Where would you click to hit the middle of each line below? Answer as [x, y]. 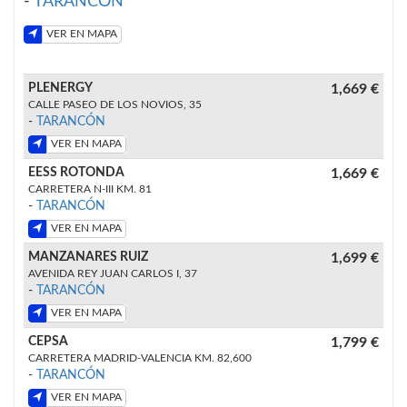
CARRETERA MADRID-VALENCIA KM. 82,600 [140, 357]
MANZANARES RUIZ [88, 257]
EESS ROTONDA [76, 172]
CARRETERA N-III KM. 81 [90, 189]
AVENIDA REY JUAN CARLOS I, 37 [113, 273]
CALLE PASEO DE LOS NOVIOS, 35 [115, 104]
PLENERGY [60, 88]
